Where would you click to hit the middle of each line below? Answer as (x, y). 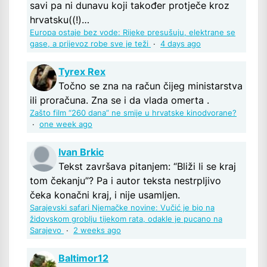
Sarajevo (47, 231)
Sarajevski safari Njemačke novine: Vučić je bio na (122, 208)
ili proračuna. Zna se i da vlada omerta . (119, 100)
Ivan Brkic (81, 152)
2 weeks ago (97, 231)
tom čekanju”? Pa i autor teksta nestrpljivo (125, 181)
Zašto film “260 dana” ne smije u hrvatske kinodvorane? (133, 113)
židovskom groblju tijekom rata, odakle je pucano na (126, 219)
